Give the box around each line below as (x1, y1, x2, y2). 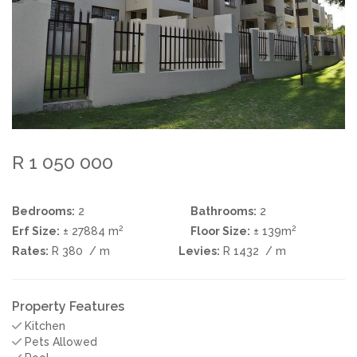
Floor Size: (190, 224, 250, 237)
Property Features (12, 298, 124, 314)
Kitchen (22, 319, 66, 332)
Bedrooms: (12, 204, 75, 218)
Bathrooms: (190, 204, 257, 218)
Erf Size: (12, 224, 60, 237)
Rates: (12, 244, 49, 257)
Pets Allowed (22, 335, 98, 348)
